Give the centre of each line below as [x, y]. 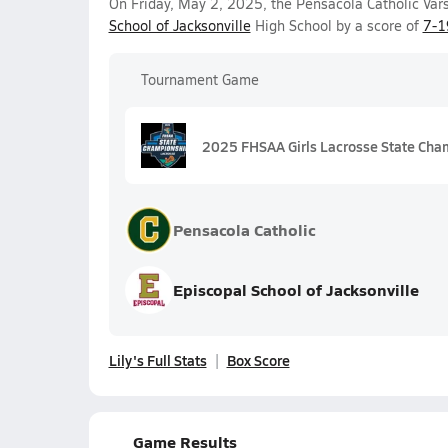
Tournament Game [199, 79]
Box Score [258, 360]
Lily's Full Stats [157, 360]
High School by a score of [336, 25]
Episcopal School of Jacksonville [295, 289]
